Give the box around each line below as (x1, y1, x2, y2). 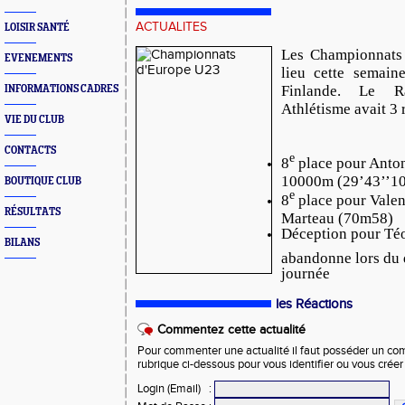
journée (281, 264, 330, 280)
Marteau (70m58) (281, 210, 393, 226)
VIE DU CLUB (5, 114, 64, 126)
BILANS (5, 237, 40, 249)
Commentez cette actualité (157, 322, 306, 337)
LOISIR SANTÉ (5, 22, 70, 33)
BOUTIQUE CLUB (5, 175, 81, 187)
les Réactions (276, 296, 353, 312)
